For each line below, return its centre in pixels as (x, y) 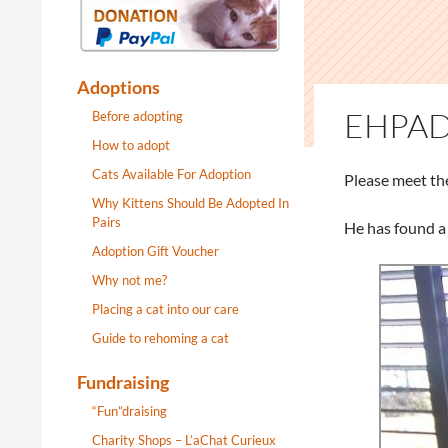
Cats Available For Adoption (171, 174)
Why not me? (129, 280)
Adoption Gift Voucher (155, 251)
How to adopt (131, 145)
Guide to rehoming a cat (160, 338)
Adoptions (118, 87)
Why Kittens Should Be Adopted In (190, 203)
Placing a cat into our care (165, 309)
